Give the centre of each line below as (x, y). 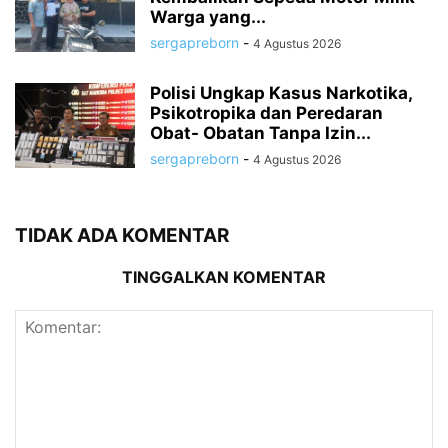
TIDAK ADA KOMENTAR (122, 235)
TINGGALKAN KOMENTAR (224, 276)
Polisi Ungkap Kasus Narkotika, (281, 92)
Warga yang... (208, 16)
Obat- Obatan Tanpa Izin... (260, 132)
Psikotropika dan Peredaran (266, 112)
